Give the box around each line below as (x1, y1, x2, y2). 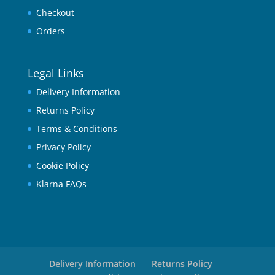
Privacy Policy (36, 141, 91, 153)
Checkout (36, 7, 74, 19)
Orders (36, 25, 65, 37)
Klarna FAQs (36, 178, 87, 190)
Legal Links (27, 66, 84, 81)
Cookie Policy (36, 160, 89, 172)
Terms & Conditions (36, 123, 117, 135)
